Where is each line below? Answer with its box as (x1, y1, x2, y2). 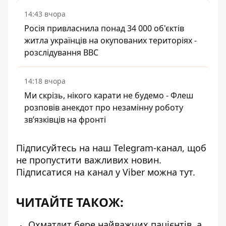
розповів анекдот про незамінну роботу (24, 102, 183, 113)
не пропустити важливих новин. (16, 154, 161, 166)
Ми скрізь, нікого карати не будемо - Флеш (24, 90, 193, 101)
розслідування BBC (24, 47, 98, 58)
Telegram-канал (114, 142, 182, 154)
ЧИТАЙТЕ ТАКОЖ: (16, 194, 124, 210)
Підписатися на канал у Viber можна (16, 166, 180, 178)
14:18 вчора (24, 76, 66, 86)
